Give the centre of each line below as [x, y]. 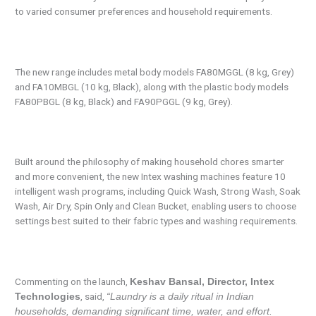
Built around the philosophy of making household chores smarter [150, 162]
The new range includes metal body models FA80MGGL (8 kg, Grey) [155, 72]
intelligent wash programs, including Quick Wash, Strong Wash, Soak [158, 192]
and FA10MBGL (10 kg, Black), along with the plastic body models [152, 86]
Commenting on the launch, [73, 282]
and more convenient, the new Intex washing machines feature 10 [151, 177]
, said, [94, 297]
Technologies [48, 297]
